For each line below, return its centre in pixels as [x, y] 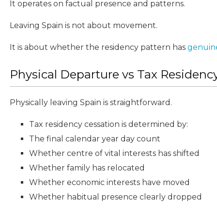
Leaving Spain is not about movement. [84, 25]
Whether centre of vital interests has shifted [114, 153]
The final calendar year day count [95, 139]
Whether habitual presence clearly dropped [116, 197]
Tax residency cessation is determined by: [108, 124]
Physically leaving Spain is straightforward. [91, 102]
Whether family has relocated [87, 168]
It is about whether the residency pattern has [99, 47]
